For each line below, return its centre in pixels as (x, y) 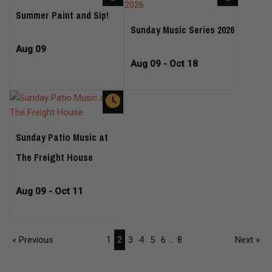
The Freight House (54, 157)
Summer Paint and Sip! (62, 15)
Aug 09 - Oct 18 (164, 64)
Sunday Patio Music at (62, 137)
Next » (247, 240)
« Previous (33, 240)
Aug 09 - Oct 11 (49, 191)
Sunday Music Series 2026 (182, 30)
